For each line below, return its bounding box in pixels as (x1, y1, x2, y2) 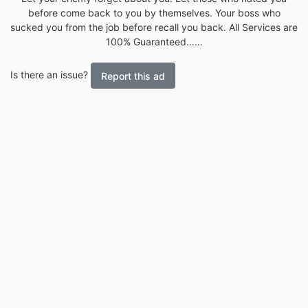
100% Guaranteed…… (105, 36, 203, 48)
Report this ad (101, 69, 165, 82)
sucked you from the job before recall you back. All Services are (10, 21, 298, 34)
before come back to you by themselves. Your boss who (27, 7, 280, 19)
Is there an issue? (10, 69, 91, 81)
